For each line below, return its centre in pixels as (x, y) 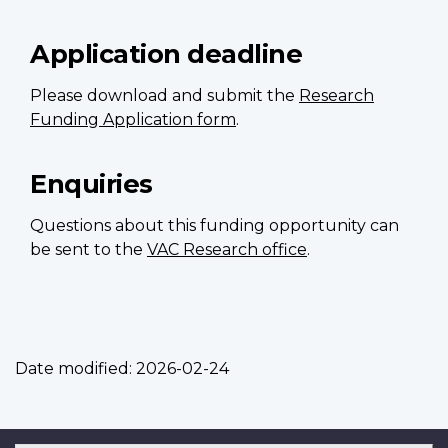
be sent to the (88, 249)
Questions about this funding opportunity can (214, 225)
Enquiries (91, 183)
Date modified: (73, 368)
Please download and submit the (164, 95)
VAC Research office (227, 249)
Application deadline (166, 53)
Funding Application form (133, 119)
